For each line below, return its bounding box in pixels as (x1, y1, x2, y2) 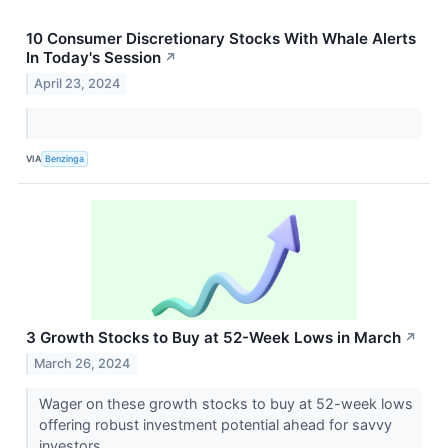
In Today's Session (26, 47, 161, 67)
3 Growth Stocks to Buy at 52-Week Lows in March (26, 327, 401, 347)
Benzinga (45, 153, 85, 165)
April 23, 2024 (34, 75, 121, 91)
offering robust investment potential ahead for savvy (38, 415, 392, 433)
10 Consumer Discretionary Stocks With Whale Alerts (26, 28, 416, 48)
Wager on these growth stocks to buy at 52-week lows (38, 394, 413, 412)
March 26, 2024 (34, 355, 131, 371)
